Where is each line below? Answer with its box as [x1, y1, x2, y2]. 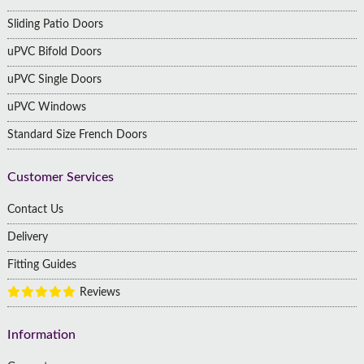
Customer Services [6, 170, 114, 184]
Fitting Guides [6, 258, 76, 271]
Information [6, 327, 76, 341]
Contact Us [6, 203, 63, 215]
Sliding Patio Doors [6, 18, 103, 30]
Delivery [6, 231, 48, 243]
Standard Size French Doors [6, 128, 147, 141]
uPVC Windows [6, 101, 86, 113]
